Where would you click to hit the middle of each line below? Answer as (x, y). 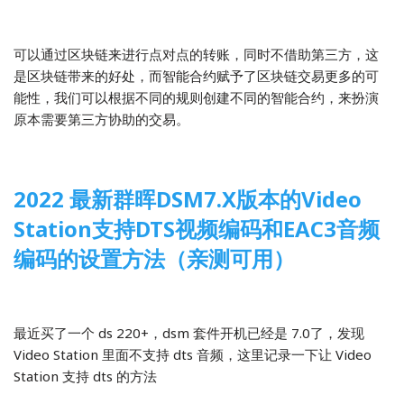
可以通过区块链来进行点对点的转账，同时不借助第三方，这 (196, 54)
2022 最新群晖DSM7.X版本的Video (188, 198)
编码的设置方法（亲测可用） (154, 258)
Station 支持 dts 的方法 (85, 376)
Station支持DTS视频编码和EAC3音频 (197, 228)
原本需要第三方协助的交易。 (101, 119)
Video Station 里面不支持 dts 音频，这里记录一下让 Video (193, 354)
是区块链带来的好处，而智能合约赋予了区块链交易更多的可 (196, 75)
